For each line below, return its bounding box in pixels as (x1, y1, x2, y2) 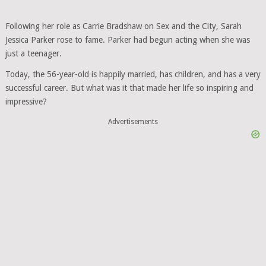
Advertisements (107, 118, 158, 126)
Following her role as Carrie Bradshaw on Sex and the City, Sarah (5, 21, 242, 31)
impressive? (5, 97, 47, 106)
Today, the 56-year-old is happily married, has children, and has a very (5, 69, 261, 79)
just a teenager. (5, 49, 62, 58)
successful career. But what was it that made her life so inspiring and (5, 83, 254, 93)
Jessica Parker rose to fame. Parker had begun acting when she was (5, 35, 250, 45)
